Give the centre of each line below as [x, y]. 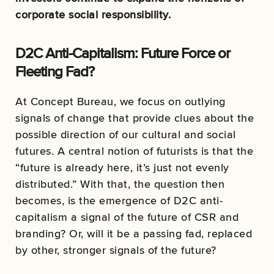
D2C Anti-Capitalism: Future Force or [123, 53]
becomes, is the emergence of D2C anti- [119, 201]
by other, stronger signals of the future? [116, 250]
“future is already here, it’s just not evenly [122, 168]
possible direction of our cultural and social [126, 135]
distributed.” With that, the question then [120, 184]
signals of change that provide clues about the [135, 118]
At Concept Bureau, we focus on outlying [120, 102]
